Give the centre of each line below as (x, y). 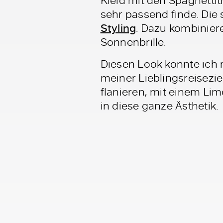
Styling (118, 28)
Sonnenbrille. (133, 41)
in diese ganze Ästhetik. (159, 105)
